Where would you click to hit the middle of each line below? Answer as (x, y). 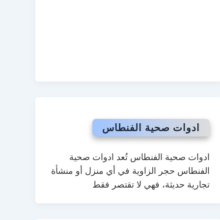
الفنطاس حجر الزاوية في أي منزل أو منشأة (130, 171)
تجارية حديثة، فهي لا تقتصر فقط (151, 185)
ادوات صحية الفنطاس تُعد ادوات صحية (139, 157)
